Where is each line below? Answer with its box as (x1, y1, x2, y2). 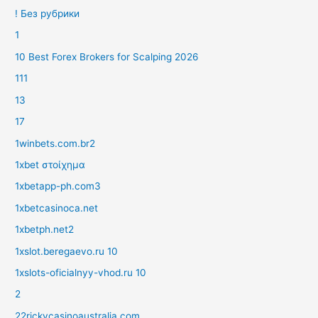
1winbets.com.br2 (15, 137, 96, 149)
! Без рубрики (15, 8, 80, 20)
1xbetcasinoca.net (15, 202, 99, 214)
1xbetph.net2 (15, 224, 75, 236)
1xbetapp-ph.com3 (15, 180, 102, 192)
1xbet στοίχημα (15, 158, 86, 170)
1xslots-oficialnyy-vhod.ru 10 (15, 266, 147, 278)
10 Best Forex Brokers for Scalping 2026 (15, 50, 199, 62)
